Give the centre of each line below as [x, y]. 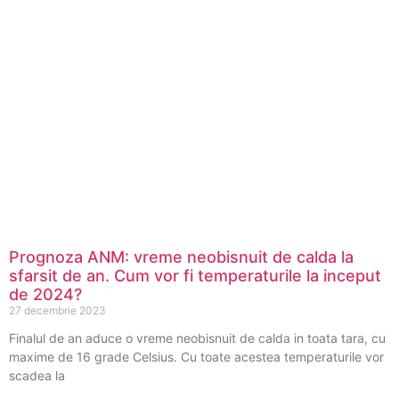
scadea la [37, 375]
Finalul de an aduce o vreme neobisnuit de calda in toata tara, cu [197, 338]
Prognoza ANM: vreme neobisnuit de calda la [181, 257]
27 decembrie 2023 [57, 310]
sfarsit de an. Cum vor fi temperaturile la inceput [195, 276]
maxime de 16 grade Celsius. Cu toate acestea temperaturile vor [196, 357]
